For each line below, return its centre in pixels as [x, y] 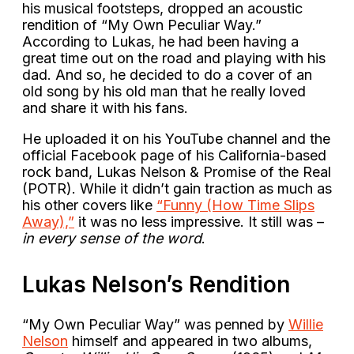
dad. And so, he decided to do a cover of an [167, 74]
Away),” [48, 221]
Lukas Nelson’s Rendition [156, 284]
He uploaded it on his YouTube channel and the [176, 138]
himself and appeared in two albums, [190, 341]
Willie [306, 324]
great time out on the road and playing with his [174, 58]
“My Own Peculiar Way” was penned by [155, 324]
